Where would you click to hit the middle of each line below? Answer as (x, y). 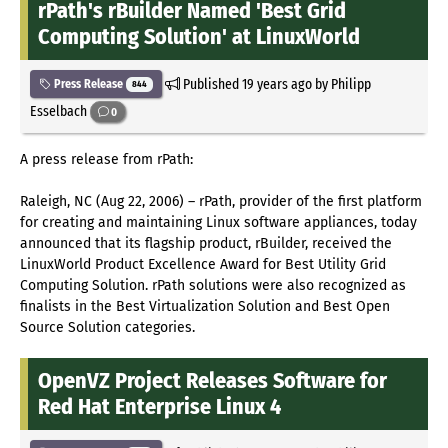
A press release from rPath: (106, 159)
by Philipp (341, 84)
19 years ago (276, 84)
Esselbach (60, 111)
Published (210, 84)
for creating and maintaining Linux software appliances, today (218, 222)
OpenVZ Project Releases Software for (212, 380)
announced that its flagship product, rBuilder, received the (206, 243)
